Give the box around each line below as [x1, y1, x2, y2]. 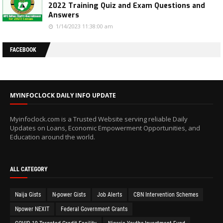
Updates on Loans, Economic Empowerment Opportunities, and [10, 123, 200, 132]
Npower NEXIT [15, 205, 49, 213]
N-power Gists [52, 191, 86, 198]
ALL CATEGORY [10, 165, 48, 173]
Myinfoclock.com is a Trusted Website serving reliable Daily [10, 114, 188, 123]
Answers [48, 10, 79, 20]
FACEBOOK [10, 46, 36, 53]
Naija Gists [15, 191, 41, 198]
